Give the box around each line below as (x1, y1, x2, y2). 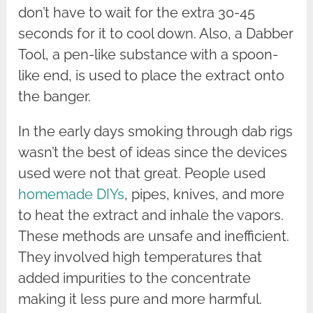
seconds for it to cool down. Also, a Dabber (18, 25, 294, 43)
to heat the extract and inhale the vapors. (18, 207, 284, 224)
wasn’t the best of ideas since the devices (18, 144, 288, 161)
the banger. (18, 88, 92, 105)
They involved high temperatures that (18, 249, 263, 266)
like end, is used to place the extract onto (18, 67, 285, 85)
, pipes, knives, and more (124, 186, 285, 203)
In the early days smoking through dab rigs (18, 123, 293, 140)
